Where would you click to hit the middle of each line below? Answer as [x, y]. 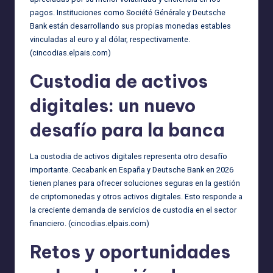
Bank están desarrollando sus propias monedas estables [130, 26]
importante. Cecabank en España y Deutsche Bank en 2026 [132, 169]
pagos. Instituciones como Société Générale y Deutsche [128, 12]
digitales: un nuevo [113, 105]
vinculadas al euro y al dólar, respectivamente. [110, 39]
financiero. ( [50, 223]
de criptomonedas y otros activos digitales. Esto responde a [136, 196]
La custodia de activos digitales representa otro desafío [129, 156]
